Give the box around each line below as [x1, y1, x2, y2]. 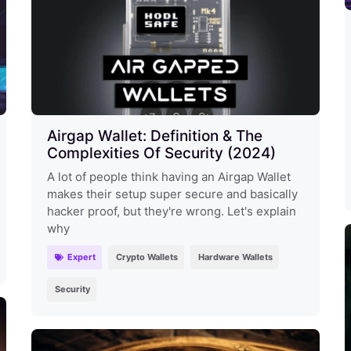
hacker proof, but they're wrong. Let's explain [46, 203, 296, 219]
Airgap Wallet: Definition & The [46, 126, 262, 145]
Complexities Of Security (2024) [46, 143, 276, 162]
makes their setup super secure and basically [46, 186, 298, 201]
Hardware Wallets [198, 251, 273, 262]
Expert [67, 251, 96, 262]
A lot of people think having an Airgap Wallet [46, 168, 291, 184]
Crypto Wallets [116, 251, 179, 262]
